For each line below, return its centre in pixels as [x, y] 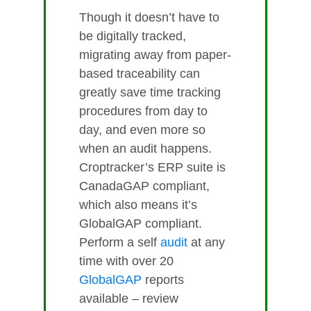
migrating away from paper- [155, 55]
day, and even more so [142, 130]
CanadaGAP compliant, [144, 186]
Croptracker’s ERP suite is [152, 168]
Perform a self [120, 243]
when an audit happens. [145, 149]
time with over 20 [126, 261]
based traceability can [140, 74]
